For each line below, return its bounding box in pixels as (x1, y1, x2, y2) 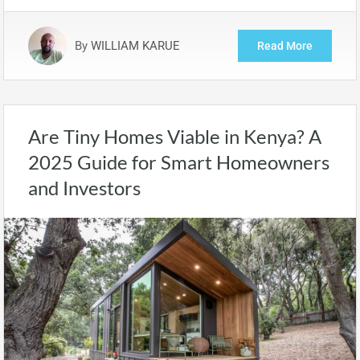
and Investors (28, 176, 141, 199)
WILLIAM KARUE (91, 39, 180, 53)
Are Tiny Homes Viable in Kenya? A (28, 125, 321, 148)
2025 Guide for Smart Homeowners (28, 150, 329, 174)
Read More (257, 39, 313, 52)
